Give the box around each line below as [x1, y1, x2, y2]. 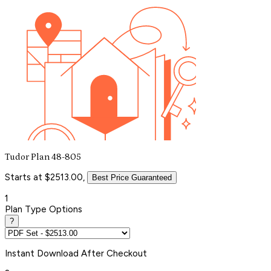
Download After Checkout [37, 247, 147, 259]
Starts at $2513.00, [5, 171, 85, 183]
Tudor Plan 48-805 [5, 151, 81, 162]
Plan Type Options [5, 203, 82, 215]
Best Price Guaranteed [92, 172, 172, 182]
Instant [5, 247, 37, 259]
